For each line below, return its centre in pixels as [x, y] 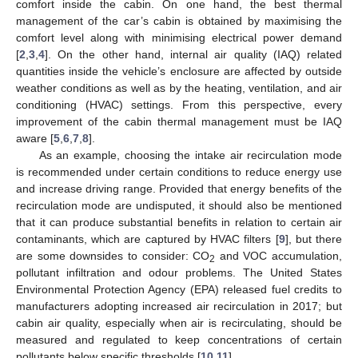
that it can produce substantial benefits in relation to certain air [179, 222]
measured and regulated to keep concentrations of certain [179, 339]
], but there [314, 239]
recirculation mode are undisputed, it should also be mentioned [179, 205]
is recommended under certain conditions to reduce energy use [179, 171]
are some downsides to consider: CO [113, 255]
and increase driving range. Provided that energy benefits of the [179, 188]
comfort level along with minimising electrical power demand [179, 37]
